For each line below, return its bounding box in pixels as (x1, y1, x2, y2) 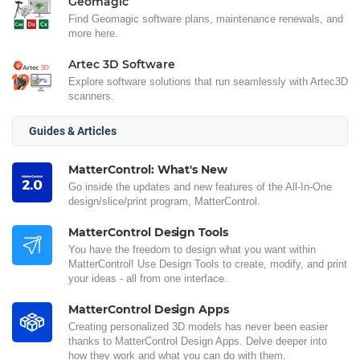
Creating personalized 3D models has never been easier (68, 321, 328, 333)
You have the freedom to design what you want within (68, 243, 316, 256)
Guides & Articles (29, 125, 117, 138)
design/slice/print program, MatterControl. (68, 195, 260, 208)
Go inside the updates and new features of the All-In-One (68, 181, 332, 194)
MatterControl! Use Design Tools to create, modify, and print (68, 258, 347, 271)
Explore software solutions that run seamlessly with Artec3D (68, 76, 348, 88)
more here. (68, 27, 118, 40)
